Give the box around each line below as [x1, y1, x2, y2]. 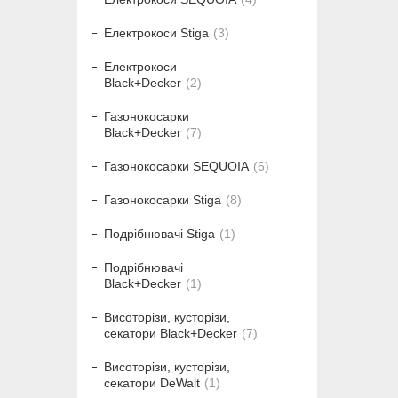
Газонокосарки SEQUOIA [104, 159, 249, 174]
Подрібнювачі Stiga [104, 227, 215, 242]
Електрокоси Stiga [104, 26, 209, 41]
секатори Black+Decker [104, 326, 237, 341]
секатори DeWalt [104, 376, 200, 391]
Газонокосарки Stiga [104, 193, 221, 208]
